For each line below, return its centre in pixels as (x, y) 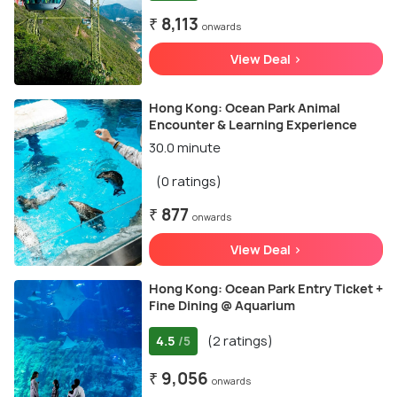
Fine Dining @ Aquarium (222, 305)
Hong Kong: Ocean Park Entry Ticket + (265, 288)
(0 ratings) (188, 181)
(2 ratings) (240, 341)
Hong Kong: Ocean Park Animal (244, 108)
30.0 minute (184, 148)
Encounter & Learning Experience (253, 125)
